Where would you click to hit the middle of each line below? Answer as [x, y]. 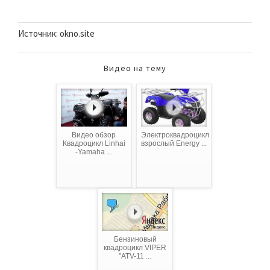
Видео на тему [135, 68]
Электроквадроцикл [175, 135]
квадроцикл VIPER [135, 248]
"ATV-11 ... [135, 256]
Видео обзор [94, 135]
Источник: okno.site [56, 34]
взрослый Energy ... [174, 144]
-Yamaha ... [94, 152]
